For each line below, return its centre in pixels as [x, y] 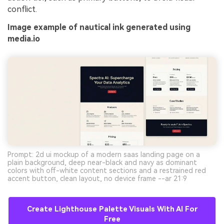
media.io [24, 38]
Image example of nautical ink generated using [99, 27]
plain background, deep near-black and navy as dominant [102, 163]
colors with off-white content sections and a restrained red [107, 171]
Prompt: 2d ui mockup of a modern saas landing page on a [104, 155]
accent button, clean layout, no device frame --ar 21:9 [97, 179]
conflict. [22, 9]
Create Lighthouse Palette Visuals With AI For [112, 209]
